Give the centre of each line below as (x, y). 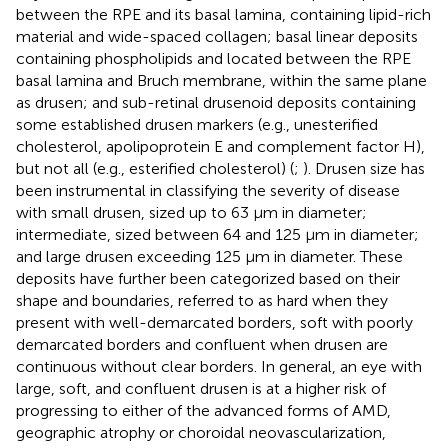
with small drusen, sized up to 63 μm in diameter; (191, 212)
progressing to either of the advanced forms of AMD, (203, 410)
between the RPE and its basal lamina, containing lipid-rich (223, 14)
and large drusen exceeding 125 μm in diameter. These (209, 256)
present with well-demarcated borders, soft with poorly (214, 322)
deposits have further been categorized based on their (208, 278)
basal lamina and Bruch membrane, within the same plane (221, 80)
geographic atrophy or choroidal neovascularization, (201, 432)
